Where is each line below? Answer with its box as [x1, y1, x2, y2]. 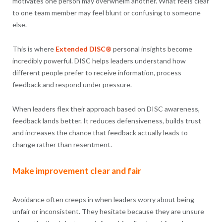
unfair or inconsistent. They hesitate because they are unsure [12, 207, 204, 216]
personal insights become [111, 45, 192, 54]
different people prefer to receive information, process [12, 68, 181, 77]
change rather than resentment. [12, 140, 112, 149]
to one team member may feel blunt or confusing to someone [12, 8, 201, 17]
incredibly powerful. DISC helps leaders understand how [12, 56, 186, 65]
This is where [12, 45, 55, 54]
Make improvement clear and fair [12, 166, 141, 176]
